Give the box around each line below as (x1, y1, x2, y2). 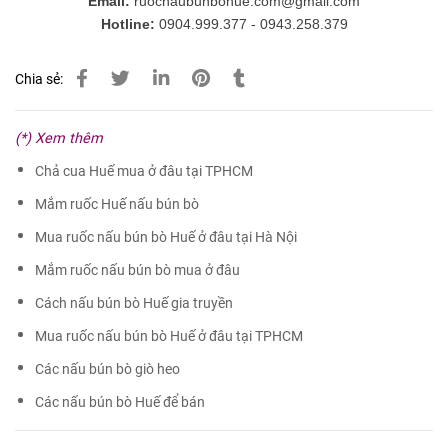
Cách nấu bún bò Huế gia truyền (35, 295, 233, 313)
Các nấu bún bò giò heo (35, 361, 180, 379)
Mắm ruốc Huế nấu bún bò (35, 196, 199, 214)
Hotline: (100, 16, 155, 33)
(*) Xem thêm (15, 130, 103, 148)
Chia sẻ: (15, 71, 63, 89)
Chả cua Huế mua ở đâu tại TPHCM (35, 163, 253, 181)
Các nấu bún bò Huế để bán (35, 394, 205, 412)
